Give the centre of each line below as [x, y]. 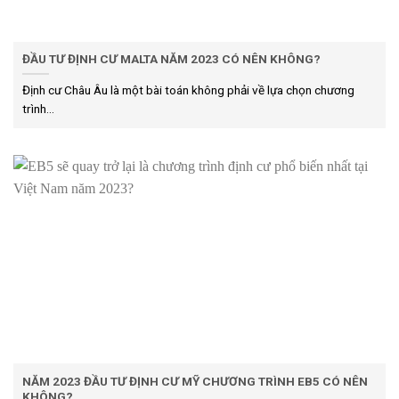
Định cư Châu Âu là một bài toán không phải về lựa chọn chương [188, 90]
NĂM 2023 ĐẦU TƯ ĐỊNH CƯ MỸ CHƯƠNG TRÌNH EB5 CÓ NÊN [195, 381]
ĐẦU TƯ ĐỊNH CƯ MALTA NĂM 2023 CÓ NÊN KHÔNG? [171, 59]
